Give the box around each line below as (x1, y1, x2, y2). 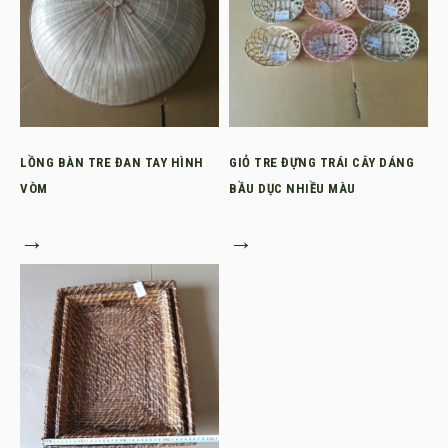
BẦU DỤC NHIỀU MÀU (229, 181, 356, 196)
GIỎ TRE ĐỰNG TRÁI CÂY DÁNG (229, 155, 414, 170)
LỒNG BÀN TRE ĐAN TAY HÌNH (20, 155, 204, 170)
